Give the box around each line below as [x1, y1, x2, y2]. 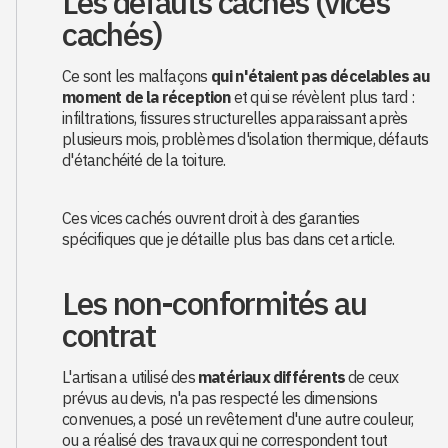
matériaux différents [198, 367, 346, 387]
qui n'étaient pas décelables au [210, 66, 430, 86]
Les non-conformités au [62, 282, 367, 324]
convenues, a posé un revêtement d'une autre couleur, [62, 409, 414, 429]
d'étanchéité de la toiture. [62, 150, 226, 170]
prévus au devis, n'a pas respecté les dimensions [62, 388, 377, 408]
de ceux [345, 367, 399, 387]
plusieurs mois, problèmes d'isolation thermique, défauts [62, 129, 429, 149]
